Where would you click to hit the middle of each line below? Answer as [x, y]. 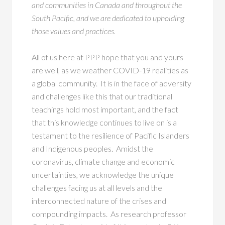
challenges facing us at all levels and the [97, 187]
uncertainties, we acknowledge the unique [103, 174]
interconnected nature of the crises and [99, 200]
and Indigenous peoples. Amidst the [93, 148]
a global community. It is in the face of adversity [112, 83]
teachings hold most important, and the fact [105, 109]
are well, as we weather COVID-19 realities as [110, 70]
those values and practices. [74, 31]
